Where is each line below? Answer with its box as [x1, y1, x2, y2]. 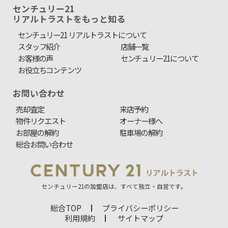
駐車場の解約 [119, 127, 162, 138]
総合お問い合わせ [16, 138, 73, 150]
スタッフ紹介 [17, 41, 61, 52]
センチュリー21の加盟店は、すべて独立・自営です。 [41, 181, 187, 190]
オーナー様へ [119, 115, 162, 127]
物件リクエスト [16, 115, 66, 127]
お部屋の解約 [16, 127, 59, 138]
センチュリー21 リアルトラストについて [17, 29, 147, 41]
